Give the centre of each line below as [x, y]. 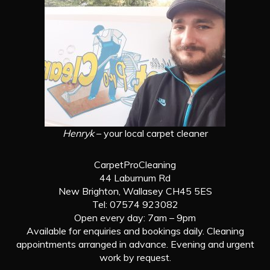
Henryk [78, 133]
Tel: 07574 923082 [135, 204]
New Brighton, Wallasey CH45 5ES [135, 191]
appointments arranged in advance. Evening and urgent [135, 244]
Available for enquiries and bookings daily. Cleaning [135, 231]
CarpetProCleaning [135, 164]
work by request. [135, 257]
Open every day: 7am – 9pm [135, 217]
